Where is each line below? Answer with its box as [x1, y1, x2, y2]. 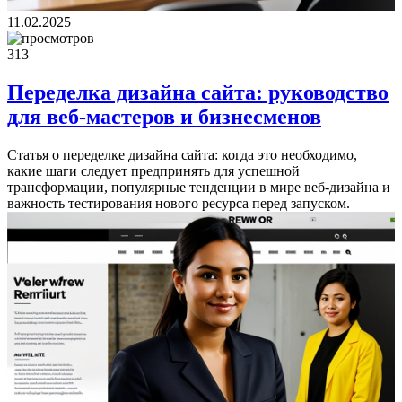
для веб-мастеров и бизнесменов [7, 105, 321, 129]
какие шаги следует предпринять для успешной [7, 163, 300, 179]
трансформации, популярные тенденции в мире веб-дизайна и [7, 179, 390, 196]
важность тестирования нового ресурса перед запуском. [7, 196, 350, 212]
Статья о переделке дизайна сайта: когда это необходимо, [7, 147, 357, 163]
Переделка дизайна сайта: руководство [7, 81, 389, 105]
